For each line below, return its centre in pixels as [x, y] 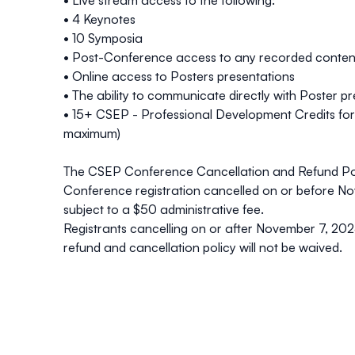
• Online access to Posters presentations [179, 76]
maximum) [92, 134]
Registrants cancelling [127, 229]
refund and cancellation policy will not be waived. [204, 248]
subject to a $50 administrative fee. [164, 210]
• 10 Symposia [103, 38]
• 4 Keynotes [99, 19]
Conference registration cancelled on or [180, 191]
